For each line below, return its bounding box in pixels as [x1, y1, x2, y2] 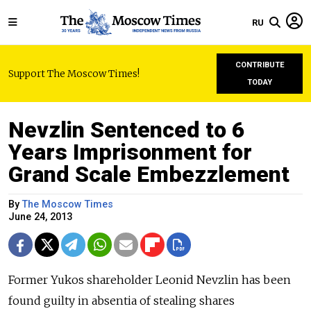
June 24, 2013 [8, 211, 72, 223]
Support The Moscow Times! [8, 67, 140, 80]
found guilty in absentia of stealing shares [8, 294, 235, 308]
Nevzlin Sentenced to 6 [8, 117, 245, 143]
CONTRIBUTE [235, 60, 285, 69]
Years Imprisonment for [8, 139, 252, 165]
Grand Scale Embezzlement [8, 161, 289, 187]
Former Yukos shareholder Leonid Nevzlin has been [8, 273, 291, 287]
